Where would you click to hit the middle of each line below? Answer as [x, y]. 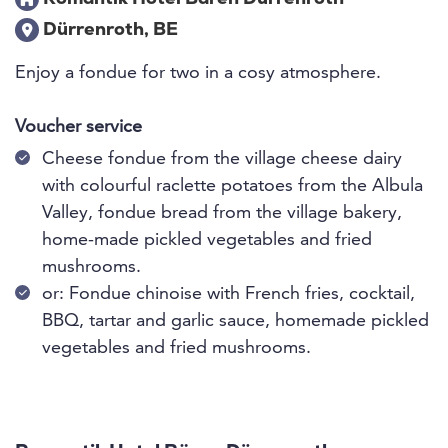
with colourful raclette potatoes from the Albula [232, 186]
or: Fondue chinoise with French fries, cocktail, [228, 294]
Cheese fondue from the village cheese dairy [222, 159]
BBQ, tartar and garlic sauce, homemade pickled [235, 321]
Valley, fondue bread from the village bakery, [222, 213]
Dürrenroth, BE [108, 30]
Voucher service [78, 127]
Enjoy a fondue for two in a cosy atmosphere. [198, 73]
